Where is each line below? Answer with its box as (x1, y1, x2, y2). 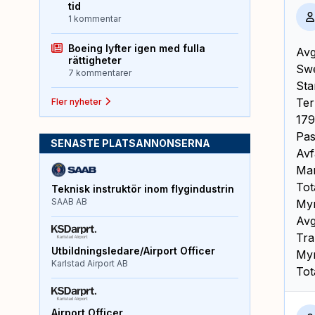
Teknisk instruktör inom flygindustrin (51, 182, 234, 195)
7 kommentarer (68, 67, 131, 78)
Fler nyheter (51, 96, 102, 107)
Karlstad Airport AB (51, 257, 128, 269)
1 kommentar (68, 13, 121, 24)
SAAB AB (51, 195, 87, 207)
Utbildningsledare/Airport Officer (51, 244, 215, 257)
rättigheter (68, 53, 122, 66)
